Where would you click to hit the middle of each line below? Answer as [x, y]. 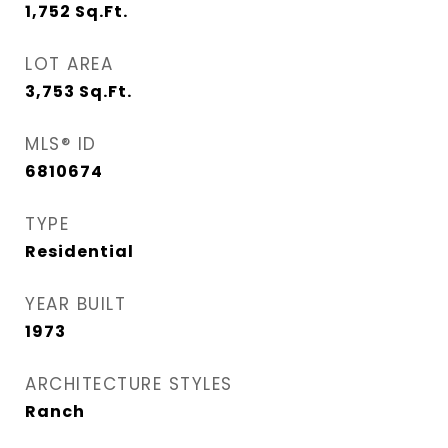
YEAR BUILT [75, 304]
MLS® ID [61, 144]
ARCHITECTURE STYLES [129, 384]
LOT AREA [69, 64]
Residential [79, 251]
